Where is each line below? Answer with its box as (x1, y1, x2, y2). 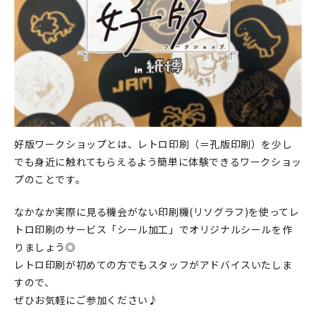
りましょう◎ (14, 240, 76, 255)
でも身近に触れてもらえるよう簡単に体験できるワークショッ (14, 154, 302, 169)
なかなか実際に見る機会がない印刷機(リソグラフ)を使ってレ (14, 205, 300, 219)
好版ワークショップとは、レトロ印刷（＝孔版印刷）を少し (14, 137, 293, 152)
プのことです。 (14, 172, 86, 187)
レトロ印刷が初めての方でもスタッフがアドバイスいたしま (14, 257, 293, 272)
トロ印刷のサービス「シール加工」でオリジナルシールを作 (14, 222, 293, 237)
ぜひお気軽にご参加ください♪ (14, 293, 159, 308)
